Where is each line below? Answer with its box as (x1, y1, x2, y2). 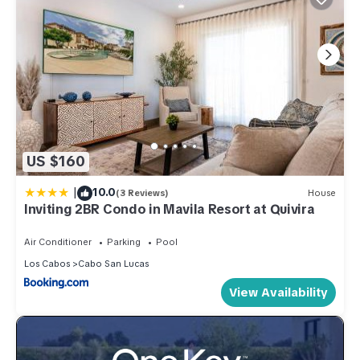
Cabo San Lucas (78, 257, 149, 269)
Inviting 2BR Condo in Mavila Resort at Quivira (24, 200, 315, 218)
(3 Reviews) (116, 187, 169, 199)
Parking (107, 235, 141, 247)
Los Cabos (24, 257, 70, 269)
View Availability (229, 284, 328, 301)
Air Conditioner (24, 235, 92, 247)
